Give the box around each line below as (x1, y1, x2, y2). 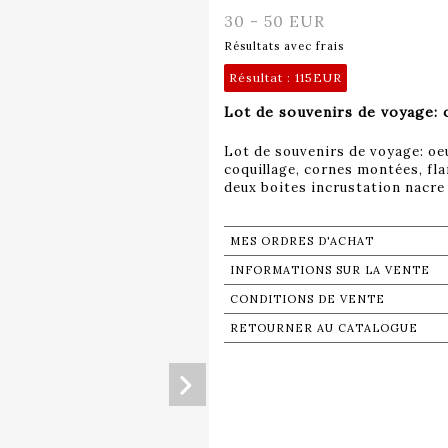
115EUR (295, 69, 342, 85)
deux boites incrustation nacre (224, 178, 445, 196)
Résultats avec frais (224, 38, 344, 53)
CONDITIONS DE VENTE (230, 291, 385, 306)
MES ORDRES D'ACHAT (230, 233, 374, 248)
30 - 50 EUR (224, 10, 325, 31)
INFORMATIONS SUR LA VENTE (230, 262, 430, 277)
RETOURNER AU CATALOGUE (230, 320, 418, 335)
